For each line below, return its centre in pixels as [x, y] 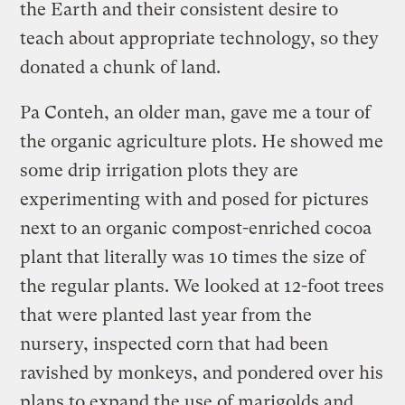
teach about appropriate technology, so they [200, 38]
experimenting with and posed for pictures [195, 199]
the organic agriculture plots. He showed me [202, 141]
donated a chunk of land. [121, 67]
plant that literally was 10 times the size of [193, 257]
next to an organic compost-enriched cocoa [196, 228]
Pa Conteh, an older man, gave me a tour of [196, 112]
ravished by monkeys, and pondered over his [202, 372]
